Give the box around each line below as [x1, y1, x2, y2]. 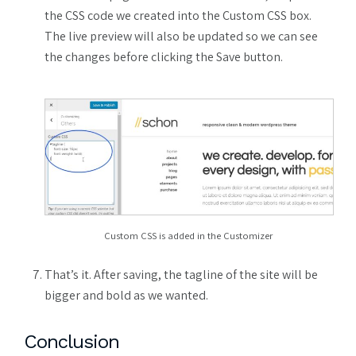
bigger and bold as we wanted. [44, 286, 208, 304]
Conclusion [24, 330, 119, 353]
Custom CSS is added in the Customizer [104, 228, 273, 242]
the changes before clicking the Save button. [44, 48, 283, 66]
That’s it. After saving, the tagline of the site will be [44, 265, 318, 283]
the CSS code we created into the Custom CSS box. [44, 7, 311, 25]
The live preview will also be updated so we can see [44, 28, 318, 45]
